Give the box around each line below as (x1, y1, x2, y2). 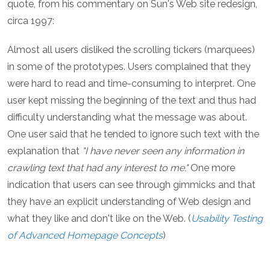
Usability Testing (191, 213, 263, 225)
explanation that (7, 145, 82, 157)
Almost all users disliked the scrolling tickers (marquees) (7, 44, 255, 56)
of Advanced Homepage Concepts (7, 230, 163, 242)
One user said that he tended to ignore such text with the (7, 128, 259, 140)
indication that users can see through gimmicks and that (7, 179, 256, 191)
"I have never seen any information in (82, 145, 244, 157)
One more (188, 162, 235, 174)
